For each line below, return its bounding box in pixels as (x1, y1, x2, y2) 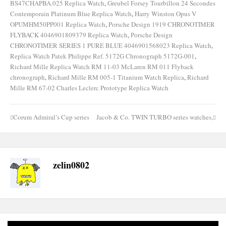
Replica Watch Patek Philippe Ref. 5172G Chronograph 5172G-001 (10, 51, 195, 61)
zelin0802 (53, 158, 89, 172)
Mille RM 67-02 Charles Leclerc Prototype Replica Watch (10, 83, 168, 93)
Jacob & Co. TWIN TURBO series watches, (96, 112, 213, 122)
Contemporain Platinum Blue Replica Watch (10, 9, 132, 19)
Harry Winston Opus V (135, 9, 196, 19)
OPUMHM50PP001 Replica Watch (10, 20, 105, 29)
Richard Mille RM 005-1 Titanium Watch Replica (48, 73, 184, 82)
